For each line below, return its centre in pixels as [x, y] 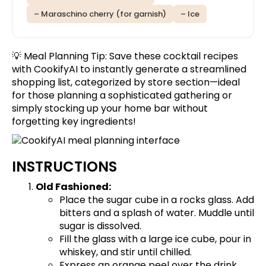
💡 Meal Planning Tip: [61, 56]
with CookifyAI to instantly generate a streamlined [129, 69]
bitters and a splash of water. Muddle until [157, 213]
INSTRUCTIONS [64, 167]
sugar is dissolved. [100, 226]
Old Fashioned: [73, 187]
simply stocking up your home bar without [110, 108]
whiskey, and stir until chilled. [126, 252]
